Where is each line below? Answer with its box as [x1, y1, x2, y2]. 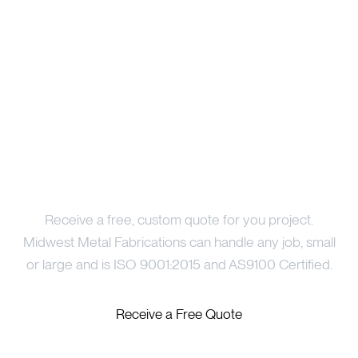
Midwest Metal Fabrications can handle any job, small [22, 233, 336, 250]
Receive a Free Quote [116, 304, 242, 322]
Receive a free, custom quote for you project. [45, 210, 313, 228]
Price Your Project [58, 161, 300, 189]
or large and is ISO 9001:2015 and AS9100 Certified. [26, 255, 332, 272]
